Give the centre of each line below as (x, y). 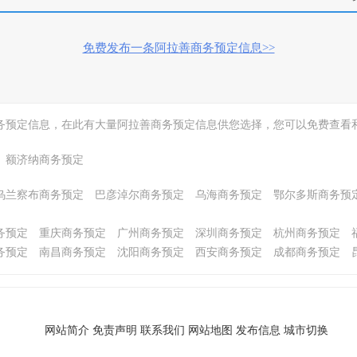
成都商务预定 (307, 252)
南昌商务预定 (73, 252)
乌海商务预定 (229, 195)
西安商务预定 (229, 252)
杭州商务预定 (307, 233)
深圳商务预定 (229, 233)
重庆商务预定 (73, 233)
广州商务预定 (151, 233)
